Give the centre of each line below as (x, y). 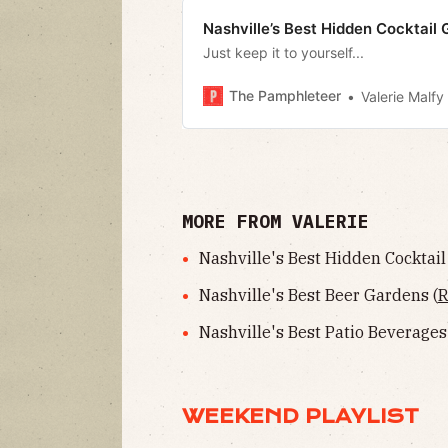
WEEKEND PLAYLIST (300, 416)
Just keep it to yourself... (283, 52)
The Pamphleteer (285, 96)
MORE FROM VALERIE (275, 222)
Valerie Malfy (402, 96)
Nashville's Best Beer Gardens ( (318, 295)
